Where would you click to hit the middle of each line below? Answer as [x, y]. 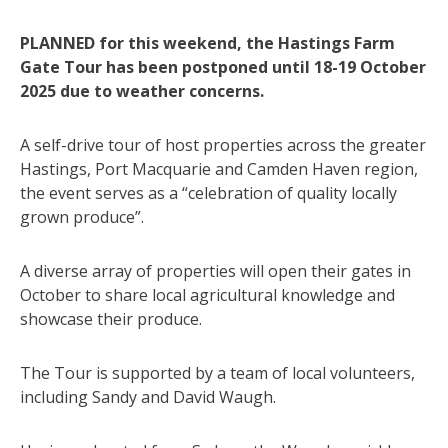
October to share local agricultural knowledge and [207, 294]
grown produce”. [82, 216]
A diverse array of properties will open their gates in [215, 270]
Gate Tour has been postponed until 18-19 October [223, 66]
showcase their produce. [111, 318]
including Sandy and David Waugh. [148, 396]
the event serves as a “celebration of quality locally [208, 192]
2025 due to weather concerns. [142, 90]
